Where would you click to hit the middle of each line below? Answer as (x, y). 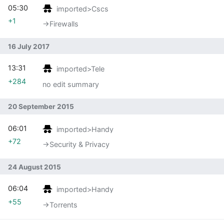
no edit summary (71, 84)
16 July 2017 (29, 46)
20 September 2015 (41, 107)
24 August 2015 (34, 167)
